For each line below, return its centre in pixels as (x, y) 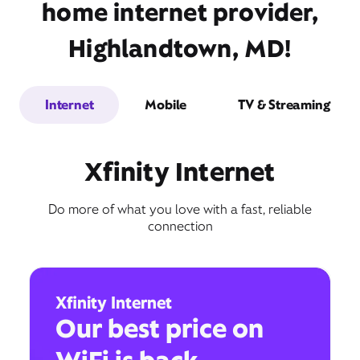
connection (180, 226)
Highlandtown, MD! (180, 48)
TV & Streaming (284, 104)
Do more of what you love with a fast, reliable (180, 209)
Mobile (166, 104)
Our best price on (160, 328)
